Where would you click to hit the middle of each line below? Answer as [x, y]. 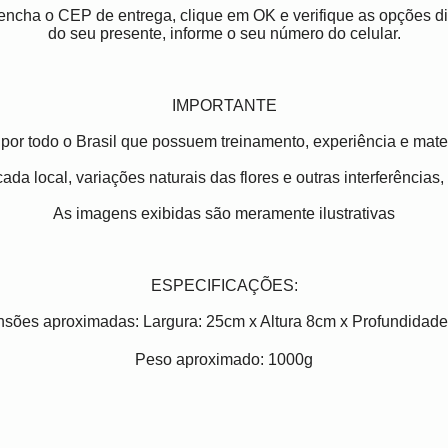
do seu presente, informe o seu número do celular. [224, 34]
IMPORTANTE [224, 106]
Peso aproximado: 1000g [224, 360]
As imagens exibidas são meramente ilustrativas [224, 214]
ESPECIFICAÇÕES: [224, 286]
